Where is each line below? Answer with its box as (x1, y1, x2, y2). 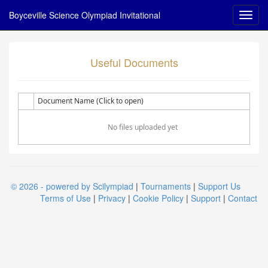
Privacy (98, 192, 126, 204)
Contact (228, 192, 257, 204)
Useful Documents (90, 54, 178, 70)
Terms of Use (40, 192, 91, 204)
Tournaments (141, 180, 191, 192)
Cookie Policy (133, 192, 184, 204)
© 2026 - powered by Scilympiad (11, 180, 133, 192)
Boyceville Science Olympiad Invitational (9, 9, 160, 21)
